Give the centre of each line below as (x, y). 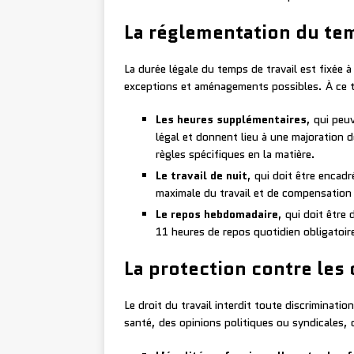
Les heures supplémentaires (231, 120)
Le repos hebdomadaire (217, 215)
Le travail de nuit (201, 176)
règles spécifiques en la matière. (235, 154)
